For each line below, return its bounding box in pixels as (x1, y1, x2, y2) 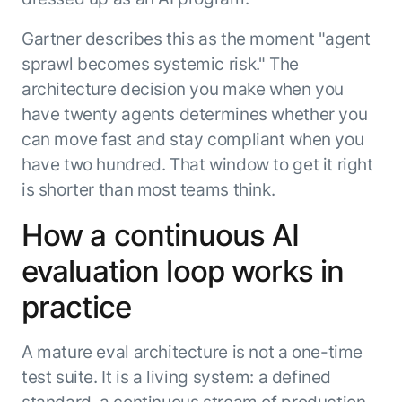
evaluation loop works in (21, 252, 345, 289)
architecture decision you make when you (21, 77, 344, 100)
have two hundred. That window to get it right (21, 153, 373, 175)
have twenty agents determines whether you (21, 102, 368, 125)
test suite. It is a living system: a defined (21, 366, 332, 389)
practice (21, 288, 132, 325)
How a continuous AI (21, 216, 300, 253)
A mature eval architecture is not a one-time (21, 341, 363, 363)
